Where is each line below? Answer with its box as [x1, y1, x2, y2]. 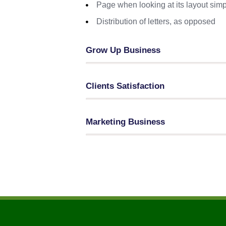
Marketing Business [86, 117, 165, 127]
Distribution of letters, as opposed [96, 17, 216, 26]
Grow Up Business [86, 45, 161, 55]
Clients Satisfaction [86, 81, 165, 91]
